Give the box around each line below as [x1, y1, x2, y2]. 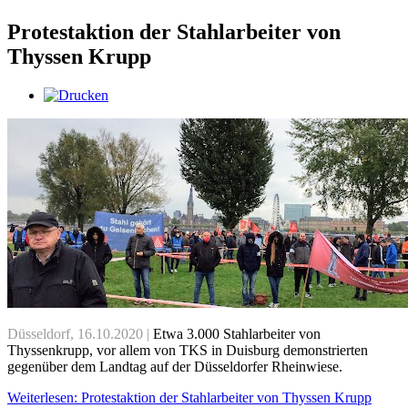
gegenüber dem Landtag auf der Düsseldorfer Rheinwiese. [7, 359, 342, 375]
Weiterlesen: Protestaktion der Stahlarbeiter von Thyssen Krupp [7, 390, 372, 406]
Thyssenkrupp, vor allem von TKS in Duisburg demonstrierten [7, 342, 368, 359]
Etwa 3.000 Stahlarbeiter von [149, 326, 321, 342]
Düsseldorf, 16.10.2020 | [7, 326, 149, 342]
